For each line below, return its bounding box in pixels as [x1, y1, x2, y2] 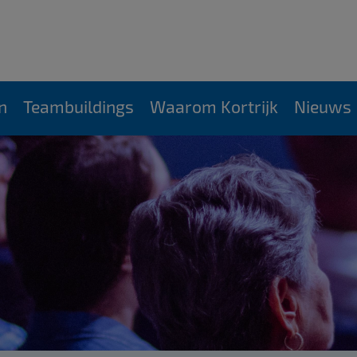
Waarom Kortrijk [149, 96, 278, 116]
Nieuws [293, 96, 351, 116]
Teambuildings [22, 96, 134, 116]
